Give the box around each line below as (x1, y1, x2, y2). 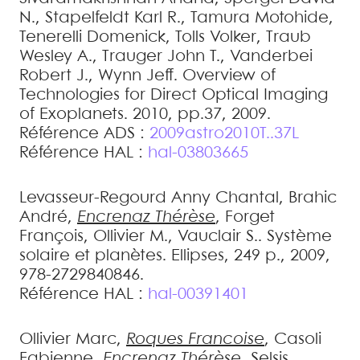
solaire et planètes (19, 248, 162, 264)
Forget (225, 210, 275, 225)
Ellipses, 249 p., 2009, (171, 248, 330, 264)
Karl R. (134, 10, 181, 26)
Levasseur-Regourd (19, 190, 166, 206)
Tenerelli (19, 30, 82, 45)
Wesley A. (19, 49, 92, 64)
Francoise (188, 332, 264, 347)
